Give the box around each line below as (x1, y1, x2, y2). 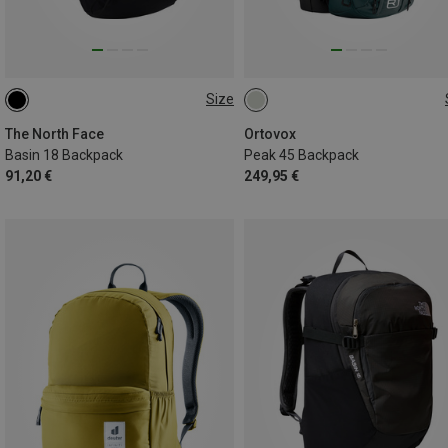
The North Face (5, 125, 104, 142)
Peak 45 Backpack (244, 146, 359, 163)
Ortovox (244, 125, 296, 142)
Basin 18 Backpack (5, 146, 123, 163)
